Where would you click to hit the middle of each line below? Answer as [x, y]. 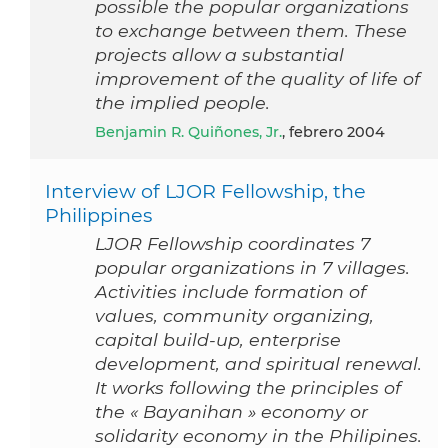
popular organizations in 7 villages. [252, 268]
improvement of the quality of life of [257, 79]
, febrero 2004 [333, 132]
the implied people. [182, 103]
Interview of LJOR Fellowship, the [205, 191]
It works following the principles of [248, 388]
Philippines [98, 215]
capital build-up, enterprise [218, 340]
